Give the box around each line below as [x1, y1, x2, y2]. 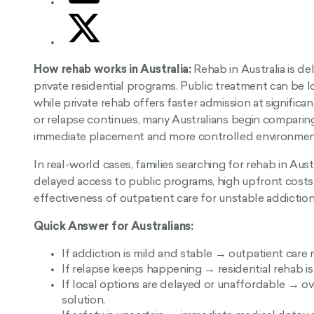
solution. [62, 294, 106, 306]
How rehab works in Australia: [34, 64, 191, 76]
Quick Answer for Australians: [34, 221, 193, 233]
